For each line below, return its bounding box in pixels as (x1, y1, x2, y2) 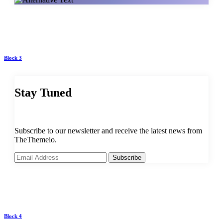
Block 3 (4, 55, 22, 61)
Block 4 (4, 213, 22, 220)
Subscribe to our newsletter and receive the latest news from (14, 126, 202, 135)
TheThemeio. (14, 135, 57, 144)
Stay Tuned (14, 86, 72, 100)
